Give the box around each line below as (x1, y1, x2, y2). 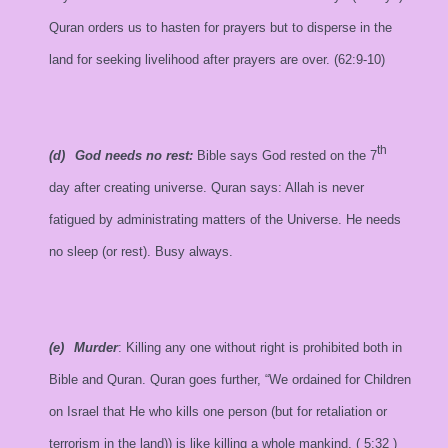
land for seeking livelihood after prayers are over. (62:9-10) (49, 52, 397, 67)
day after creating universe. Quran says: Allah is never (49, 180, 364, 195)
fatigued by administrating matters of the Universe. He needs (49, 212, 401, 227)
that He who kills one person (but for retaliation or (103, 404, 387, 419)
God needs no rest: (75, 148, 193, 163)
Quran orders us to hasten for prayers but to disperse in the (49, 20, 392, 35)
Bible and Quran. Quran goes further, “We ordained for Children (49, 372, 411, 387)
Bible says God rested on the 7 (193, 148, 377, 163)
